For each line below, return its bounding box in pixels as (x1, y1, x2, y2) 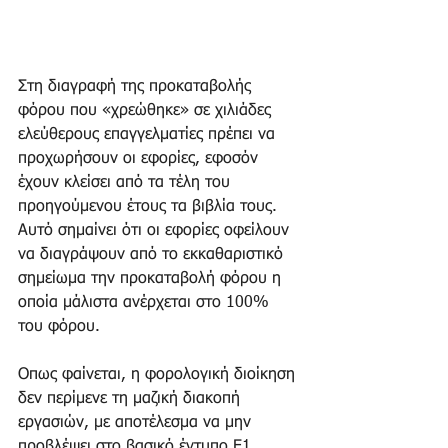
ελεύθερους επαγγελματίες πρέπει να (18, 127, 280, 144)
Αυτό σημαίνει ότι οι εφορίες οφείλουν (18, 223, 294, 240)
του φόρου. (18, 319, 100, 336)
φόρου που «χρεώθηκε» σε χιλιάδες (18, 103, 276, 120)
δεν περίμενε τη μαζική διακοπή (18, 391, 245, 408)
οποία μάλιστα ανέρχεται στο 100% (18, 295, 274, 312)
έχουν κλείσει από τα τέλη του (18, 175, 235, 192)
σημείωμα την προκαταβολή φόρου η (18, 271, 286, 288)
